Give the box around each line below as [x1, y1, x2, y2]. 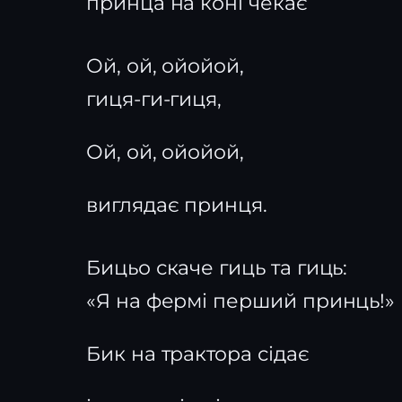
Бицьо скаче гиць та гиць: [86, 256, 348, 280]
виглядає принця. [86, 193, 267, 217]
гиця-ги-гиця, [86, 87, 223, 111]
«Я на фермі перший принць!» [86, 289, 396, 313]
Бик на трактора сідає [86, 342, 310, 366]
